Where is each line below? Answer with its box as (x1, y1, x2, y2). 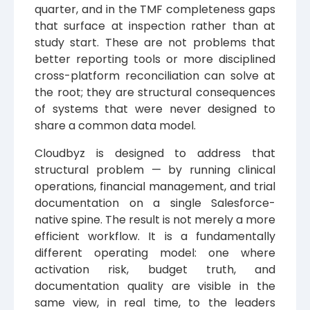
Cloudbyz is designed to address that (35, 145, 275, 162)
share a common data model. (35, 118, 196, 134)
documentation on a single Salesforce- (35, 195, 275, 212)
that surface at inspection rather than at (35, 18, 275, 35)
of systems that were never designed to (35, 101, 275, 118)
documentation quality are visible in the (35, 278, 275, 295)
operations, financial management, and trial (35, 179, 275, 195)
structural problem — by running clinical (35, 162, 275, 179)
